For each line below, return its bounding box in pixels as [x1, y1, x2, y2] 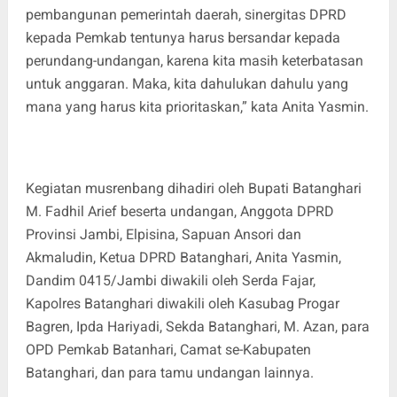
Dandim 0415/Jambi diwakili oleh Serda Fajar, [25, 271, 315, 289]
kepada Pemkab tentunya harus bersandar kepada [25, 28, 340, 46]
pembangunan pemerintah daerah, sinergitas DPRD [25, 5, 346, 23]
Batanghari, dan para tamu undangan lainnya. [25, 363, 314, 381]
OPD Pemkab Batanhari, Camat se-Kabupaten [25, 340, 311, 358]
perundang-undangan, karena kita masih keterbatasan [25, 51, 363, 69]
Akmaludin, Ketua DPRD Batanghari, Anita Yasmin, [25, 248, 341, 266]
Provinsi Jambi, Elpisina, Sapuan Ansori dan [25, 225, 301, 243]
